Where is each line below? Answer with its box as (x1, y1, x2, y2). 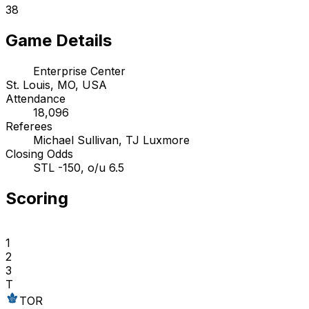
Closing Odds (6, 147, 73, 161)
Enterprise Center (33, 64, 126, 79)
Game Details (6, 30, 112, 51)
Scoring (6, 188, 68, 209)
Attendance (6, 92, 66, 106)
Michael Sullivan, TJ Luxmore (33, 133, 190, 148)
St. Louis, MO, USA (6, 78, 107, 92)
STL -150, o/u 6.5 (33, 161, 124, 175)
